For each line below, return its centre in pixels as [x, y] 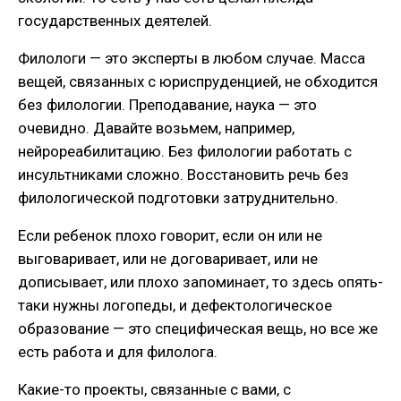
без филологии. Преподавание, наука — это [167, 104]
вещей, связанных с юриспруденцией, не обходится [198, 81]
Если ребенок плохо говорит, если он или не [170, 235]
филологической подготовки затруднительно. [178, 197]
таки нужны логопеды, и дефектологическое [175, 305]
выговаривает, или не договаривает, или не [168, 258]
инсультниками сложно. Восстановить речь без [183, 174]
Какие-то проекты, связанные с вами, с [154, 389]
